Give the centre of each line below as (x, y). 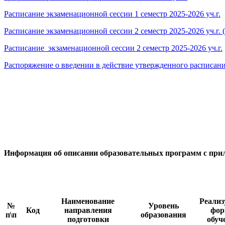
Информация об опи (40, 153)
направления (88, 210)
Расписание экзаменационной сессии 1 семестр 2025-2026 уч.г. (112, 14)
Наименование (88, 201)
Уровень (163, 206)
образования (163, 215)
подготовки (88, 219)
